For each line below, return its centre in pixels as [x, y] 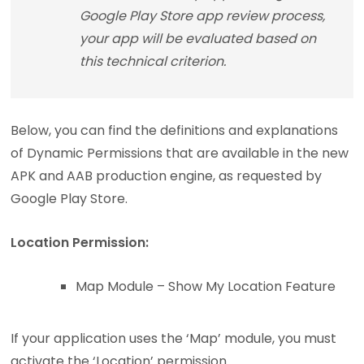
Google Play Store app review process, [203, 16]
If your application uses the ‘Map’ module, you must [174, 339]
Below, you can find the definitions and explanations [175, 131]
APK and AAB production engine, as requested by [167, 176]
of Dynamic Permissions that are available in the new [180, 154]
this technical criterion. [153, 62]
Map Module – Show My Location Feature [206, 287]
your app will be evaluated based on [198, 39]
